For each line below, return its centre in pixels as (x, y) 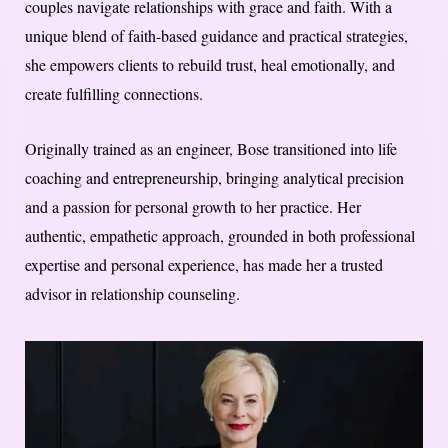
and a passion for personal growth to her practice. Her (193, 207)
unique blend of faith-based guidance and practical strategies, (216, 36)
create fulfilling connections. (114, 94)
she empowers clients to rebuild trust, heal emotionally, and (210, 65)
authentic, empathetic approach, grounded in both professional (220, 236)
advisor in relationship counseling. (132, 294)
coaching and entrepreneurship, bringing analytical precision (214, 178)
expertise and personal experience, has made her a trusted (204, 265)
